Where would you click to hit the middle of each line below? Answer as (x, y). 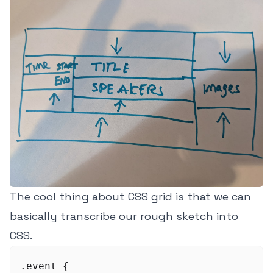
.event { (44, 266)
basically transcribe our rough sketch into (124, 216)
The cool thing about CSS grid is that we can (130, 196)
